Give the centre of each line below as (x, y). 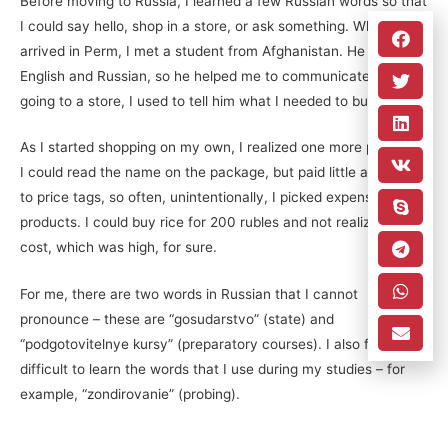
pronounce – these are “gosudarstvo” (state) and (177, 319)
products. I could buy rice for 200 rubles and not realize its (208, 222)
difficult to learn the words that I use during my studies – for (212, 369)
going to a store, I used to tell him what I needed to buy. (200, 100)
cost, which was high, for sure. (118, 247)
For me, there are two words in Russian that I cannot (189, 294)
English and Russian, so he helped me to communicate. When (217, 75)
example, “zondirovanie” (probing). (130, 394)
